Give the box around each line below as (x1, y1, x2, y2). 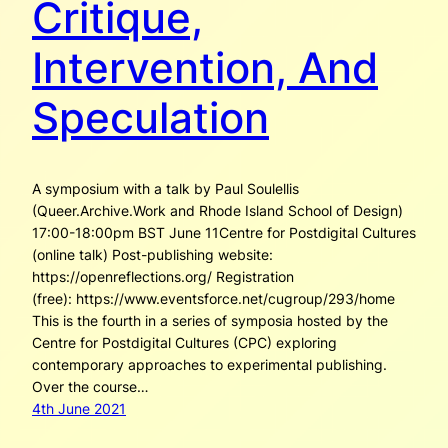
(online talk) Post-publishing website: (32, 246, 273, 264)
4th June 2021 (32, 400, 126, 418)
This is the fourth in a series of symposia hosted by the (32, 312, 388, 330)
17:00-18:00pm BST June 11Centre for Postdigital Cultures (32, 224, 416, 242)
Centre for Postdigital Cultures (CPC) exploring (32, 334, 337, 352)
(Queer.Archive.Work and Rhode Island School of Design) (32, 202, 403, 220)
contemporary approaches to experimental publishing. (32, 356, 387, 374)
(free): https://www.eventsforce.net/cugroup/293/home (32, 290, 395, 308)
